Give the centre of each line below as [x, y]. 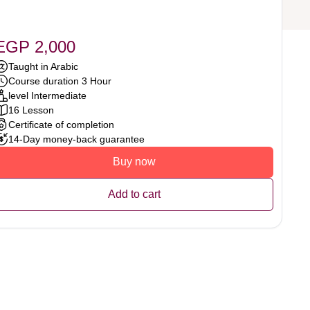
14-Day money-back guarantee [77, 139]
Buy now [134, 162]
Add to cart [134, 194]
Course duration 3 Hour [60, 81]
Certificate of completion [62, 124]
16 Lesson [31, 110]
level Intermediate [48, 95]
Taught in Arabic [44, 66]
